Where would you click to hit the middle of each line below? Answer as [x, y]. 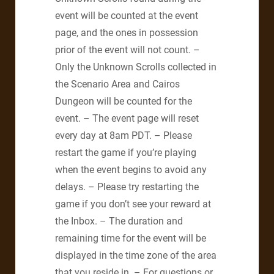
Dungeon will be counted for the [124, 102]
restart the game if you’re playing [126, 153]
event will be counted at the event [127, 16]
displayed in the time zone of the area [136, 256]
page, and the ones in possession [127, 33]
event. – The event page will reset [127, 119]
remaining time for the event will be [131, 239]
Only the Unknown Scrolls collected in [136, 67]
